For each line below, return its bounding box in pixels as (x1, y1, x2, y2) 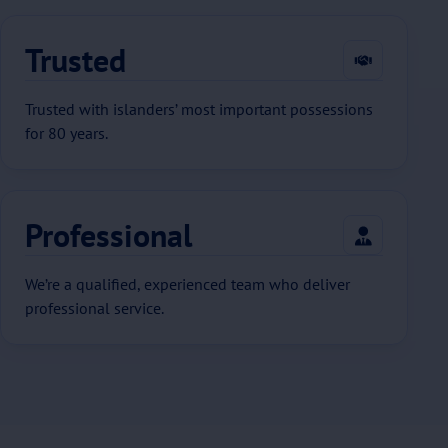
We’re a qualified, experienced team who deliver (25, 274, 350, 294)
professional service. (25, 298, 164, 318)
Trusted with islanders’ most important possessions (25, 99, 373, 119)
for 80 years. (25, 123, 108, 143)
